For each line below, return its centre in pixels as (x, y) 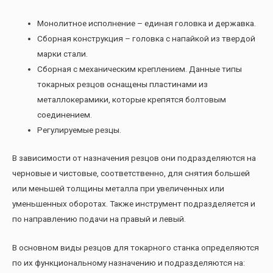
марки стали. (63, 54)
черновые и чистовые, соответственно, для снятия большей (131, 173)
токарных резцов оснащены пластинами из (123, 84)
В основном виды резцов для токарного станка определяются (136, 247)
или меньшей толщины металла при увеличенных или (118, 188)
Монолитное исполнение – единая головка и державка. (147, 23)
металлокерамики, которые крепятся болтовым (132, 100)
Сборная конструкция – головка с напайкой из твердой (147, 39)
